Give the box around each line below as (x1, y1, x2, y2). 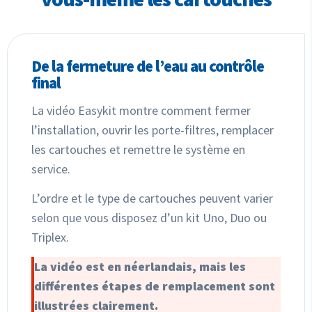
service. (31, 160, 70, 177)
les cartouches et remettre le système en (31, 141, 245, 157)
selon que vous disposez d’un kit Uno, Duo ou (31, 209, 267, 226)
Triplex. (31, 228, 69, 245)
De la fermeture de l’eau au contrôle (31, 55, 264, 76)
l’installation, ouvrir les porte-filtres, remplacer (31, 121, 274, 138)
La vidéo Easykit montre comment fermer (31, 102, 251, 118)
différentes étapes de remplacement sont (34, 277, 275, 294)
